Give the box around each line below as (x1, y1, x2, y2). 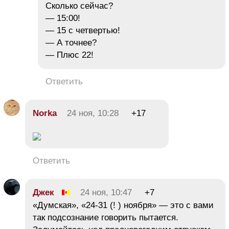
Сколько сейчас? (45, 1, 113, 11)
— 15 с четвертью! (45, 26, 120, 36)
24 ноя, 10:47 (80, 188, 132, 198)
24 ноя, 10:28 (67, 108, 119, 119)
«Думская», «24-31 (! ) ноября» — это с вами (33, 200, 214, 211)
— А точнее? (45, 38, 97, 48)
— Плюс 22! (45, 50, 96, 60)
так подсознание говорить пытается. (33, 213, 178, 223)
